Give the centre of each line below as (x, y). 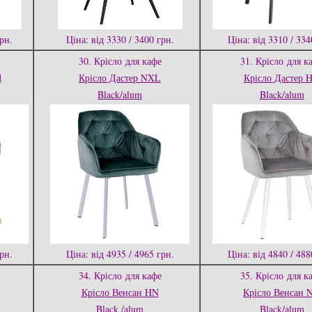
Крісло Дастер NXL (120, 78)
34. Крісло (100, 275)
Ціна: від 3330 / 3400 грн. (120, 39)
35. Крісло (262, 275)
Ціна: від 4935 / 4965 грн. (120, 254)
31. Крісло (262, 61)
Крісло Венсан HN (120, 292)
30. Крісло (100, 61)
